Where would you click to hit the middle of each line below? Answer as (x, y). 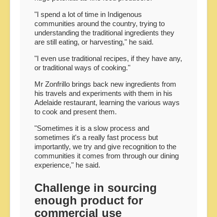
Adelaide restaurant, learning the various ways (107, 102)
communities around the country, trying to (100, 23)
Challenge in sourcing (96, 187)
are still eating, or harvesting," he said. (94, 42)
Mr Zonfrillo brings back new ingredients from (105, 84)
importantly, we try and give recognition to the (105, 146)
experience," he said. (67, 165)
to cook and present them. (76, 111)
